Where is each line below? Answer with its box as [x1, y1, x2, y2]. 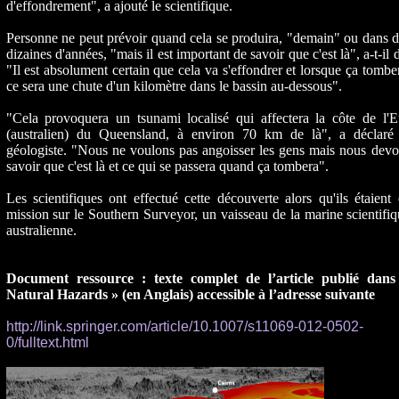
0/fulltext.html [5, 335, 89, 351]
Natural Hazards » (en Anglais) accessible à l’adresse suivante [5, 287, 375, 303]
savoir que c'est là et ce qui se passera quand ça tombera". [5, 159, 329, 175]
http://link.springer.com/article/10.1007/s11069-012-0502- [5, 319, 363, 335]
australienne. [5, 223, 77, 239]
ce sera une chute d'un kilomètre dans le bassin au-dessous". [5, 78, 342, 94]
